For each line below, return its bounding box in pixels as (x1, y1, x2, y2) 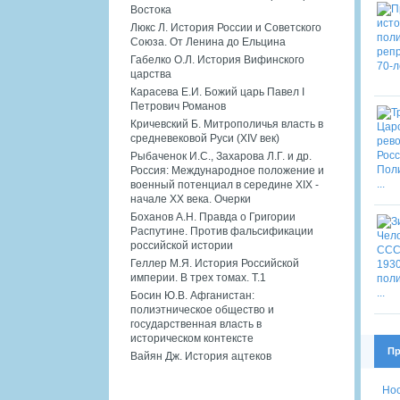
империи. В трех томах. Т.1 (130, 271, 266, 284)
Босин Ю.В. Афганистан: (130, 288, 254, 302)
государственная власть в (130, 317, 262, 330)
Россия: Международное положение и (130, 163, 324, 177)
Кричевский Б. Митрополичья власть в (130, 117, 323, 130)
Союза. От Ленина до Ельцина (130, 35, 286, 48)
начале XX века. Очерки (130, 192, 251, 205)
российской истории (130, 238, 233, 252)
